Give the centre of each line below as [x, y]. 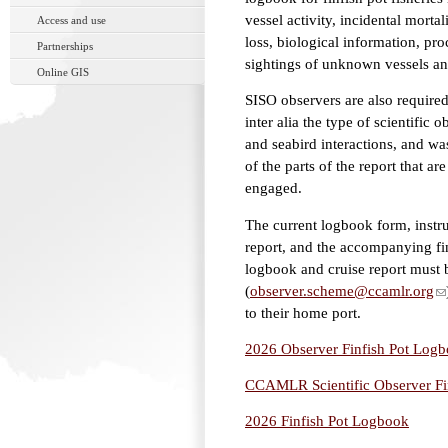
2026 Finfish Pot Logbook [327, 421]
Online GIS [63, 72]
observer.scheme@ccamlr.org [342, 290]
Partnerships [65, 46]
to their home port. [303, 312]
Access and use [71, 20]
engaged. [273, 188]
